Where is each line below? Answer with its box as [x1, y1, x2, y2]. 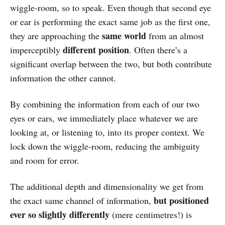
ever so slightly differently [10, 208, 109, 221]
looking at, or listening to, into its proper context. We [10, 126, 204, 139]
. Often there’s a [129, 44, 187, 56]
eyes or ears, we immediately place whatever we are [10, 112, 198, 125]
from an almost [146, 30, 204, 42]
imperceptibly [10, 44, 63, 56]
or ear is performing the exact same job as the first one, [10, 16, 210, 28]
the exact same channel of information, [10, 194, 154, 207]
